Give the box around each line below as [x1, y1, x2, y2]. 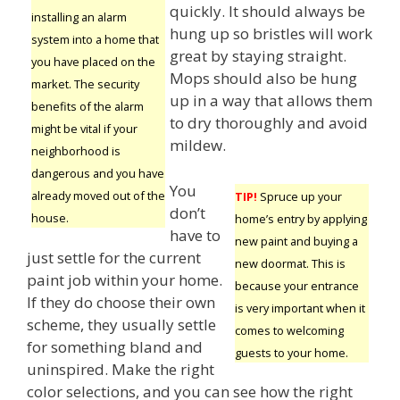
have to [170, 224, 221, 246]
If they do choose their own [27, 291, 215, 312]
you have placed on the [31, 54, 155, 71]
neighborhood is [31, 143, 121, 160]
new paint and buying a [235, 232, 358, 249]
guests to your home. [235, 344, 348, 361]
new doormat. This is [235, 254, 346, 271]
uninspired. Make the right [27, 358, 214, 379]
